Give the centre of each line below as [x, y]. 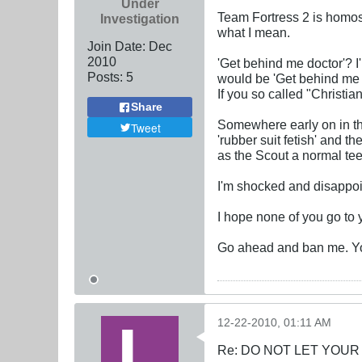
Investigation [140, 19]
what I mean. [254, 33]
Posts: [105, 77]
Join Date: [116, 46]
